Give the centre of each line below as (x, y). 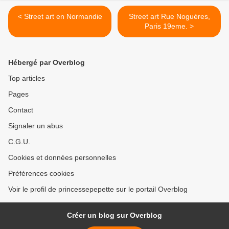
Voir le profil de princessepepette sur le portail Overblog (98, 189)
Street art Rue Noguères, (169, 17)
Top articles (27, 78)
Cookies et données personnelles (62, 158)
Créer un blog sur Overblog (114, 215)
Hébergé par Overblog (47, 63)
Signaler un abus (36, 126)
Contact (21, 110)
